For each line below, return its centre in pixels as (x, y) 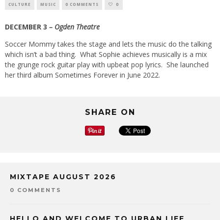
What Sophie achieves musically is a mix (143, 55)
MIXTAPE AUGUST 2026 (63, 177)
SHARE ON (110, 112)
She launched (188, 65)
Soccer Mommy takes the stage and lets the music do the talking (108, 44)
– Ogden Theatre (74, 27)
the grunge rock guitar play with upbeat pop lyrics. (84, 65)
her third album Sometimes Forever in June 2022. (82, 75)
